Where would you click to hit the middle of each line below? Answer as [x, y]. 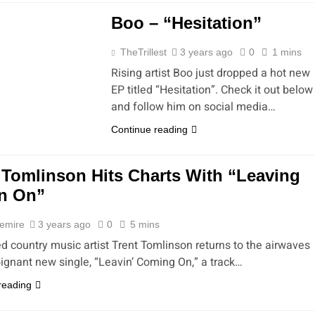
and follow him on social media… [193, 107]
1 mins [287, 52]
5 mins [145, 224]
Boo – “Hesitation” [186, 23]
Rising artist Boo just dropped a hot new [211, 73]
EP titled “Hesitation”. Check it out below [212, 90]
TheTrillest [143, 52]
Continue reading [149, 129]
